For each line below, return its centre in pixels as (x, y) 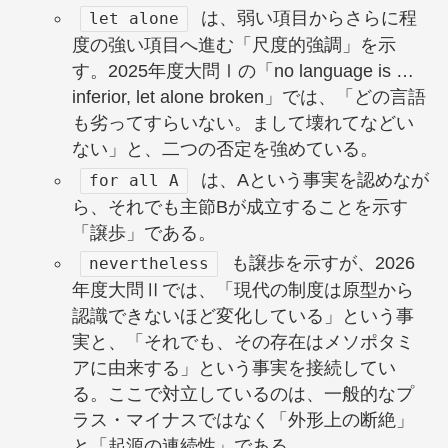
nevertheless (148, 264)
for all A (133, 180)
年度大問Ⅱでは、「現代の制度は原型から (242, 290)
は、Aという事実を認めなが (312, 179)
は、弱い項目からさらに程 (306, 18)
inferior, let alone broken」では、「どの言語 (248, 97)
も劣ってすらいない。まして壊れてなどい (242, 123)
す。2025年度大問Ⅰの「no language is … (242, 71)
